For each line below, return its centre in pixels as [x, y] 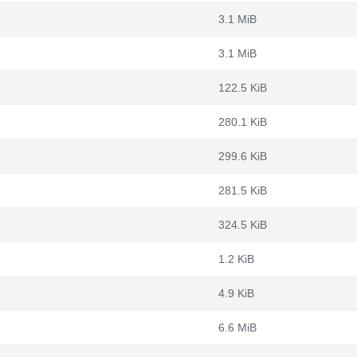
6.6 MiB [237, 328]
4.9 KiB [236, 293]
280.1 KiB [243, 122]
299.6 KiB [243, 156]
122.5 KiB [243, 88]
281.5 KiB [243, 190]
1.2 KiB [236, 259]
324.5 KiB [243, 225]
